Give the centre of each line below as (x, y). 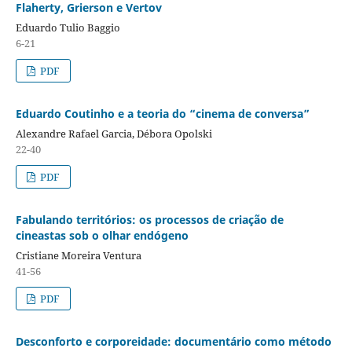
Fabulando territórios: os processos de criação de (149, 219)
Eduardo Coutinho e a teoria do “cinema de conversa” (162, 113)
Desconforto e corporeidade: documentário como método (173, 341)
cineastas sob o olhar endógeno (102, 235)
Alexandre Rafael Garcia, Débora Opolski (114, 133)
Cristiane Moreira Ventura (78, 255)
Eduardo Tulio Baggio (68, 27)
